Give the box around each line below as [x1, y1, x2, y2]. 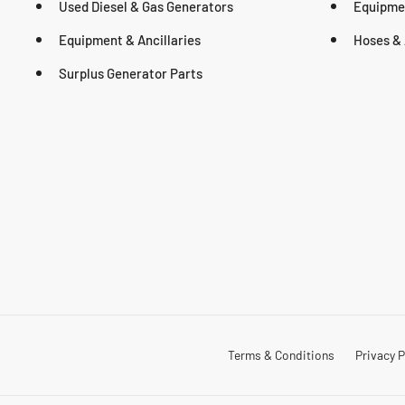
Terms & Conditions [227, 347, 334, 363]
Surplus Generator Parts [59, 64, 202, 81]
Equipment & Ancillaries [59, 31, 201, 48]
